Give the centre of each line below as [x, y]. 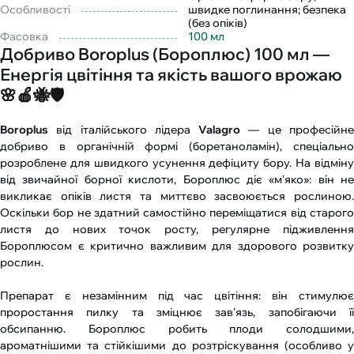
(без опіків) [218, 23]
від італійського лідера [124, 130]
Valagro [220, 130]
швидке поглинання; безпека [267, 10]
